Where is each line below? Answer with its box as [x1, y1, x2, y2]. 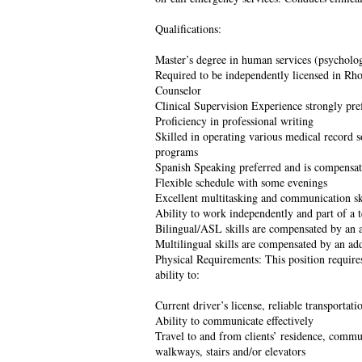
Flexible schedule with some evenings [155, 175, 327, 191]
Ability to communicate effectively [155, 313, 314, 329]
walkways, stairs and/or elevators [155, 343, 305, 360]
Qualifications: [155, 21, 221, 37]
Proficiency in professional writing [155, 113, 314, 129]
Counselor [155, 82, 201, 99]
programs [155, 144, 198, 160]
